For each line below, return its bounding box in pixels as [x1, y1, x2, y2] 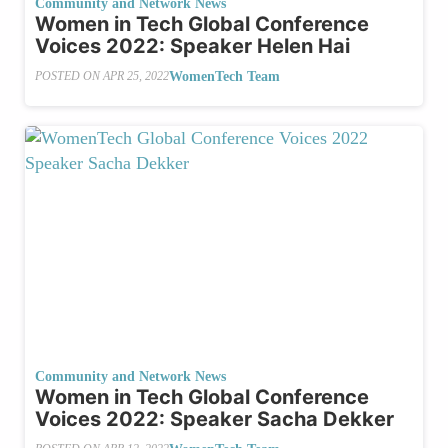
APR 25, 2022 [103, 69, 169, 84]
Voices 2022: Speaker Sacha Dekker [35, 406, 394, 431]
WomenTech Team [169, 68, 280, 84]
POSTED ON [35, 69, 103, 84]
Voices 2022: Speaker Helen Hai [35, 33, 350, 58]
